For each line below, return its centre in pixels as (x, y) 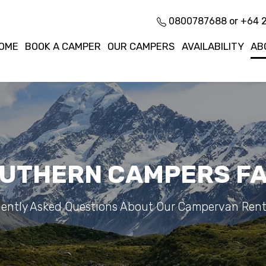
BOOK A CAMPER (63, 46)
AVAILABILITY (213, 46)
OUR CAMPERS (141, 46)
